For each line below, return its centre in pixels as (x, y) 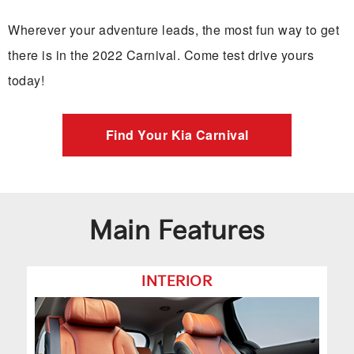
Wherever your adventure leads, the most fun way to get (173, 30)
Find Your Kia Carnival (177, 135)
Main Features (177, 232)
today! (26, 81)
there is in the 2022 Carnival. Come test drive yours (161, 55)
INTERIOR (177, 282)
